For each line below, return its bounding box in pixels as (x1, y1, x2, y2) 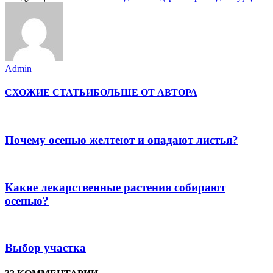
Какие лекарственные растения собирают (5, 180, 225, 194)
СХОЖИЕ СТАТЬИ (5, 87, 93, 98)
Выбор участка (5, 241, 86, 255)
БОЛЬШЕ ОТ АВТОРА (93, 87, 197, 98)
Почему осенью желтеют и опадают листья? (5, 133, 238, 147)
